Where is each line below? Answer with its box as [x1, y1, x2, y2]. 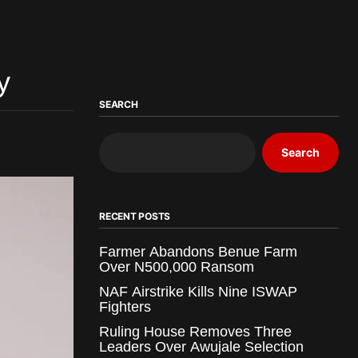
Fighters [99, 298, 151, 315]
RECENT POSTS [99, 209, 171, 222]
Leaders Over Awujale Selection [99, 338, 304, 355]
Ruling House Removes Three [99, 323, 292, 340]
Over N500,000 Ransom [99, 258, 254, 275]
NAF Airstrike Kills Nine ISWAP [99, 283, 297, 300]
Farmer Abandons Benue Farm [99, 243, 297, 260]
